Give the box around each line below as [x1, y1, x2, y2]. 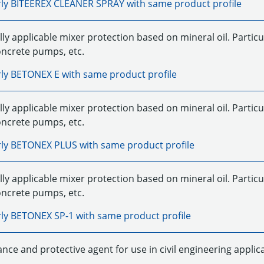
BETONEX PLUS [10, 138, 77, 151]
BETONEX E [10, 68, 60, 81]
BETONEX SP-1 [10, 209, 74, 222]
